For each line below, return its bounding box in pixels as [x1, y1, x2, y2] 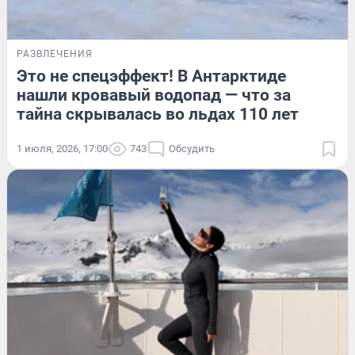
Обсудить [169, 142, 215, 155]
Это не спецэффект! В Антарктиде [17, 66, 286, 86]
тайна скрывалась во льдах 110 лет [17, 104, 299, 124]
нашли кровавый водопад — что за [17, 85, 291, 105]
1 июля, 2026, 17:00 [17, 142, 108, 155]
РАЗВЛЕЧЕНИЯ [17, 48, 93, 59]
